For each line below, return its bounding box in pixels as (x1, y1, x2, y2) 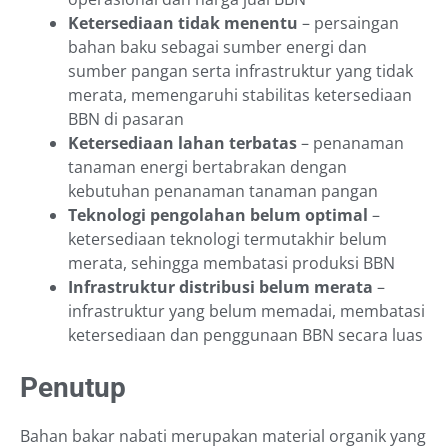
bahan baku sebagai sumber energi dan (68, 36, 367, 59)
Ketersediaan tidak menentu (68, 12, 302, 35)
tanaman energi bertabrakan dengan (68, 156, 347, 179)
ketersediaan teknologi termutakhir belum (68, 228, 387, 251)
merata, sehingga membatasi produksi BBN (68, 252, 399, 275)
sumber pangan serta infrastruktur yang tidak (68, 60, 413, 83)
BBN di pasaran (68, 108, 184, 131)
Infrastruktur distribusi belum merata (68, 276, 373, 299)
